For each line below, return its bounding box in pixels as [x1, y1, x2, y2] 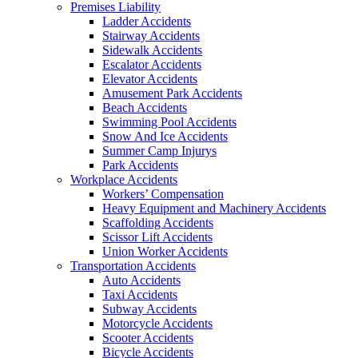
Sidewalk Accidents [102, 43, 202, 57]
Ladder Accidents [102, 14, 191, 28]
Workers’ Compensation [102, 187, 224, 201]
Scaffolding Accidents [102, 216, 213, 229]
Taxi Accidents [102, 288, 177, 301]
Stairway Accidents [102, 29, 200, 42]
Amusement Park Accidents [102, 86, 242, 100]
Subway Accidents [102, 302, 197, 316]
